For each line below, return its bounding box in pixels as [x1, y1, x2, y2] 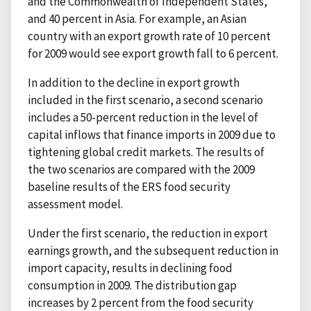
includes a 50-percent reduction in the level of [28, 109, 258, 125]
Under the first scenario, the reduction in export [28, 225, 268, 241]
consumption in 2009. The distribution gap [28, 277, 237, 293]
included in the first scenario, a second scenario [28, 92, 263, 108]
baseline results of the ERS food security [28, 178, 230, 194]
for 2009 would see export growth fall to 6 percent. [28, 45, 278, 61]
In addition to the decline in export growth [28, 74, 239, 90]
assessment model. [28, 196, 123, 212]
